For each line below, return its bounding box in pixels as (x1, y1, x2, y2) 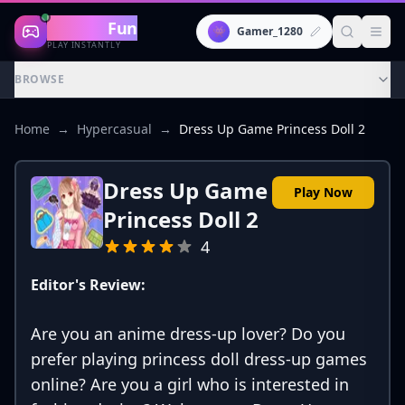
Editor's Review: (31, 275, 146, 295)
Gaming (47, 16, 108, 39)
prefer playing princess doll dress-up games (31, 348, 367, 370)
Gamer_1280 (237, 24, 303, 39)
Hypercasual (77, 120, 152, 137)
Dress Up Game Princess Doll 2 (179, 120, 365, 137)
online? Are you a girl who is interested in (31, 373, 349, 395)
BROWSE (14, 71, 65, 87)
